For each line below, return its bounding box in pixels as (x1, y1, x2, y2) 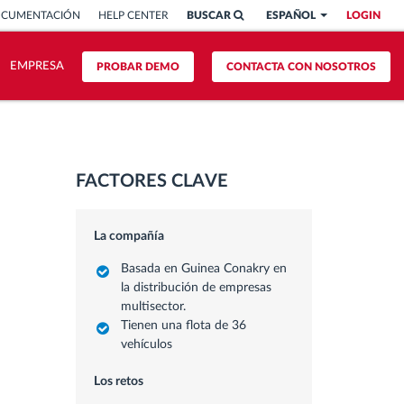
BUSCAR (187, 10, 234, 21)
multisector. (120, 300, 186, 313)
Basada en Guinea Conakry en (120, 262, 287, 275)
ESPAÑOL (266, 10, 318, 21)
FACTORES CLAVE (75, 172, 228, 190)
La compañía (93, 230, 164, 243)
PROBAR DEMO (96, 61, 179, 72)
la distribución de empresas (120, 281, 271, 294)
